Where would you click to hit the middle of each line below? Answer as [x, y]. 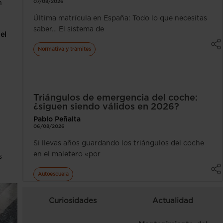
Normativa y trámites [64, 49]
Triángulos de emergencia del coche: [115, 98]
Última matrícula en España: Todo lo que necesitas [120, 18]
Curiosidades [72, 201]
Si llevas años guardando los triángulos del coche [118, 143]
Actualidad [173, 201]
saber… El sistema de [68, 29]
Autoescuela [53, 174]
